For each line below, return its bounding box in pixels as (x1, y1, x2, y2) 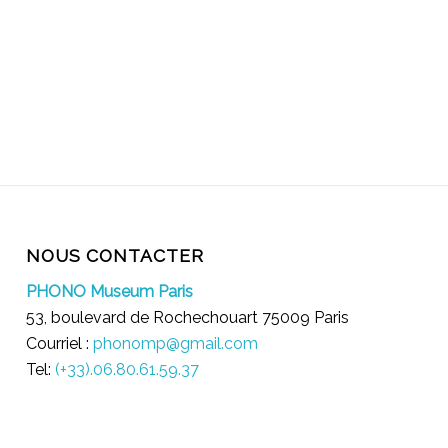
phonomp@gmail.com (93, 333, 259, 353)
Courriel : (26, 333, 94, 353)
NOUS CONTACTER (26, 245, 205, 267)
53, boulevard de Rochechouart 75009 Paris (26, 307, 350, 327)
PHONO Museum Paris (26, 281, 194, 301)
